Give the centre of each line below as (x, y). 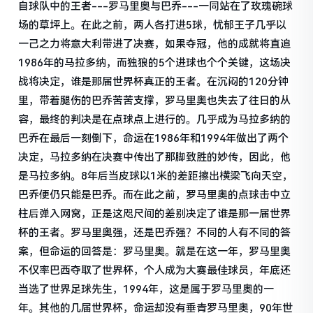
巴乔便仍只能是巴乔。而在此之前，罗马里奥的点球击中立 (155, 195)
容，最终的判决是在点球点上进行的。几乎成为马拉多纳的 (155, 119)
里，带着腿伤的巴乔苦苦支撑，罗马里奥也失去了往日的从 (155, 100)
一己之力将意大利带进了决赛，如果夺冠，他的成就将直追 (155, 44)
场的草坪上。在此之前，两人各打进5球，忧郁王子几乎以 (153, 25)
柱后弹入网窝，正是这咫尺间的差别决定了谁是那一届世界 (155, 213)
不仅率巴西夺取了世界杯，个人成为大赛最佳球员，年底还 (155, 270)
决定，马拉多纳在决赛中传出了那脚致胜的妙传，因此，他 (155, 157)
